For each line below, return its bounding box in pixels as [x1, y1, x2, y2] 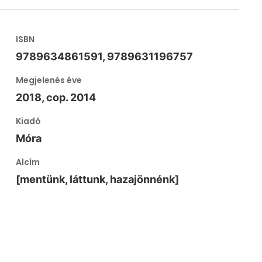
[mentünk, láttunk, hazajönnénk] [16, 173, 180, 185]
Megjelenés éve [16, 74, 82, 86]
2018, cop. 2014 [16, 91, 96, 104]
